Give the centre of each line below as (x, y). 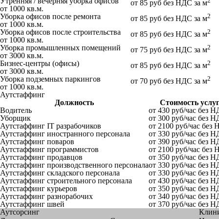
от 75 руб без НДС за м (169, 49)
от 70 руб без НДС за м (169, 81)
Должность (74, 102)
